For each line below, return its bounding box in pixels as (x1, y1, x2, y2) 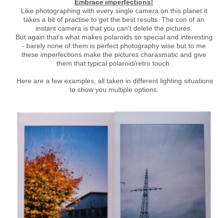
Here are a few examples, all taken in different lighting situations (15, 77, 213, 85)
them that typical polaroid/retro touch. (56, 59, 171, 67)
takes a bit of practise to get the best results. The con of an (23, 16, 204, 23)
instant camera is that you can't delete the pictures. (36, 24, 192, 32)
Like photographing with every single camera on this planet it (20, 7, 207, 15)
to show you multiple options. (69, 86, 159, 93)
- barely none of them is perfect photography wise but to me (22, 42, 206, 50)
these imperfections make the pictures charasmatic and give (21, 51, 206, 58)
